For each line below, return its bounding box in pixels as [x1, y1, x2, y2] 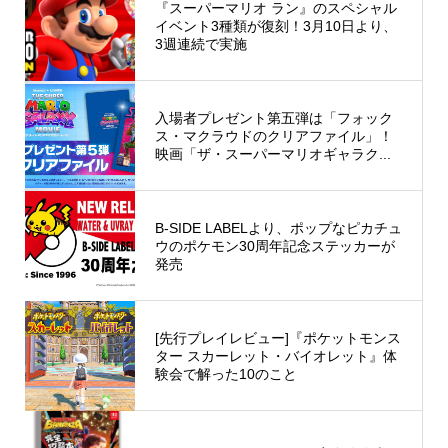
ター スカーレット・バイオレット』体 [154, 347, 397, 364]
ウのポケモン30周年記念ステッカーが [154, 237, 395, 254]
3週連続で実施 [154, 35, 247, 52]
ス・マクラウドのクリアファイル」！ [154, 127, 393, 144]
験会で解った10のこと [154, 365, 297, 382]
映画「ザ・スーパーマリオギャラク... [154, 145, 391, 162]
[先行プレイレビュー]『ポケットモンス [154, 329, 401, 346]
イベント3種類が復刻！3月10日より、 [154, 17, 397, 34]
